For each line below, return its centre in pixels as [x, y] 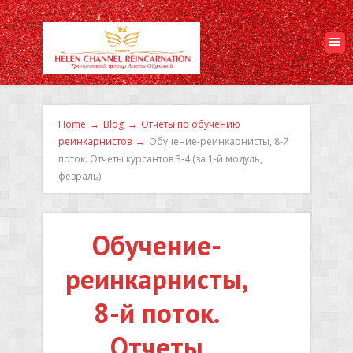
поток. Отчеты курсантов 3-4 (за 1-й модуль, [160, 159]
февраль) [80, 176]
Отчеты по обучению [191, 124]
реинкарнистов [95, 141]
